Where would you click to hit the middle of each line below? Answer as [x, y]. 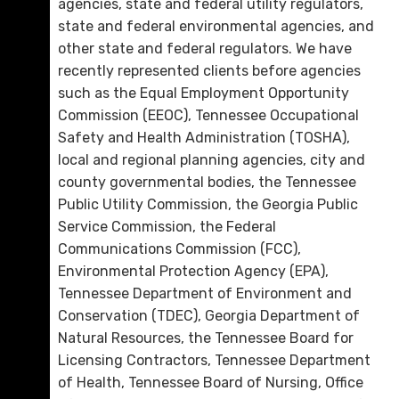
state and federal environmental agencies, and [216, 26]
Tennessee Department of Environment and [205, 293]
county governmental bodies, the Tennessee [207, 182]
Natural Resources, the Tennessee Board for [206, 338]
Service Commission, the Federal [167, 227]
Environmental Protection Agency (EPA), [193, 271]
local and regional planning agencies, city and [212, 160]
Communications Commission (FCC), [179, 249]
